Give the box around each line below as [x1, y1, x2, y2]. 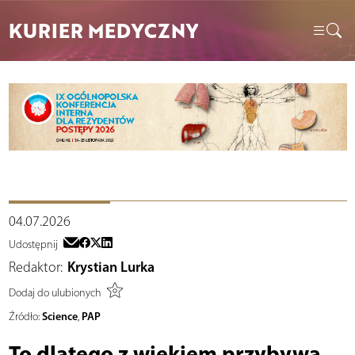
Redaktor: [8, 258, 63, 276]
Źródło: [8, 309, 40, 323]
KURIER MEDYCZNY [8, 16, 198, 44]
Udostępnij [8, 237, 58, 251]
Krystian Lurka [67, 258, 155, 276]
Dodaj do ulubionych [8, 286, 101, 300]
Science [41, 308, 78, 323]
